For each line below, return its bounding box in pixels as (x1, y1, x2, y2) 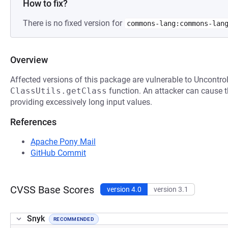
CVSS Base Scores (10, 184, 94, 196)
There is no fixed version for (23, 18, 124, 28)
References (10, 117, 56, 127)
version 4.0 (107, 185, 141, 193)
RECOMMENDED (53, 216, 94, 222)
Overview (10, 54, 48, 65)
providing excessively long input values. (10, 97, 152, 107)
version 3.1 (154, 185, 188, 193)
